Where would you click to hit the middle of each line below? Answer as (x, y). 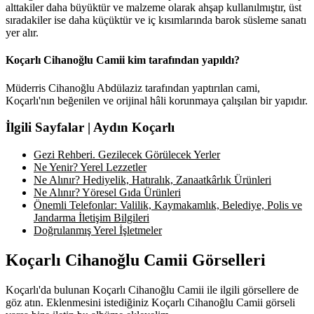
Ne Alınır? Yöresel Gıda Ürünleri (107, 193)
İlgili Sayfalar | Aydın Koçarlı (90, 128)
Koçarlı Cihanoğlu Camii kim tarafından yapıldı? (123, 60)
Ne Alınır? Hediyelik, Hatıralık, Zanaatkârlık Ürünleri (152, 180)
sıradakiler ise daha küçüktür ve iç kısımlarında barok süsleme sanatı (156, 20)
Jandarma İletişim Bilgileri (91, 218)
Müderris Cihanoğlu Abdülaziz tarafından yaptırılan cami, (133, 88)
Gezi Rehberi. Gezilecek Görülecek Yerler (127, 155)
